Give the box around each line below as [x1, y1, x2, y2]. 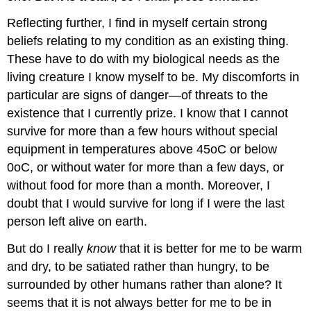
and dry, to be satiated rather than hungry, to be [7, 260, 270, 274]
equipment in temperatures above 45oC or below [7, 142, 278, 157]
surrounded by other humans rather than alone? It [7, 278, 283, 292]
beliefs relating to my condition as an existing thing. [7, 34, 289, 49]
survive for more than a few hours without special [7, 124, 278, 139]
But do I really [7, 242, 87, 256]
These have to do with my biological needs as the [7, 52, 280, 67]
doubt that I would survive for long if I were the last [7, 196, 285, 211]
